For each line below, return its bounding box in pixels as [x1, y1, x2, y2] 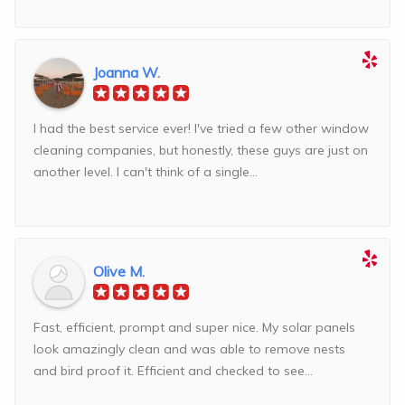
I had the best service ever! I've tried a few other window [33, 120, 369, 137]
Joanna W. [93, 63, 160, 82]
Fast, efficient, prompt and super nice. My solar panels [33, 319, 355, 336]
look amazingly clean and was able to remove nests [33, 341, 345, 358]
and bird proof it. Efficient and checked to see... [33, 363, 313, 380]
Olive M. [93, 262, 145, 281]
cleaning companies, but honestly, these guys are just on [33, 142, 368, 159]
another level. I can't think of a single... [33, 164, 258, 181]
